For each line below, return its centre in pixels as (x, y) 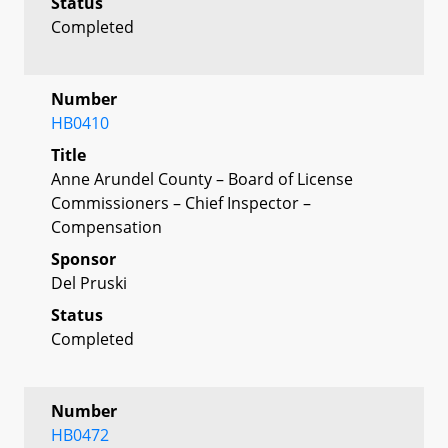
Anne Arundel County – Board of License (202, 178)
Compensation (106, 226)
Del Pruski (89, 282)
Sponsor (83, 258)
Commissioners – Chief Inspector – (181, 202)
